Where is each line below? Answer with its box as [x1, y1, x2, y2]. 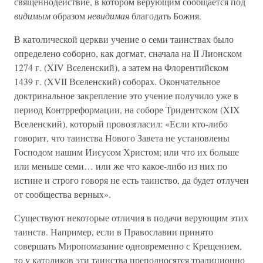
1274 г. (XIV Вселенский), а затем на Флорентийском [14, 61, 228, 73]
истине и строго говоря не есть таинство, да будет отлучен [14, 174, 249, 186]
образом [50, 9, 87, 22]
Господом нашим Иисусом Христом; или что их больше [14, 146, 239, 158]
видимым [14, 9, 50, 22]
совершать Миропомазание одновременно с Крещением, [14, 240, 242, 252]
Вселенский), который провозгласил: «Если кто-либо [14, 117, 228, 130]
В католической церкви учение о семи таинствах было [14, 33, 234, 45]
